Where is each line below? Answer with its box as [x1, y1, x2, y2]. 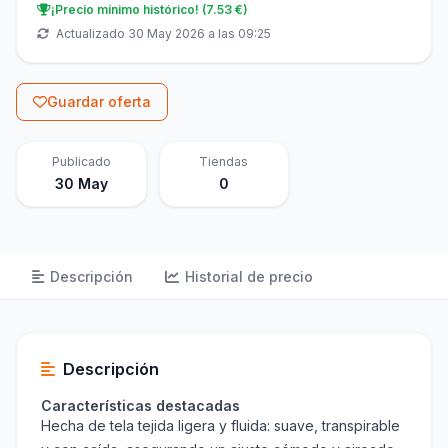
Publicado [51, 154, 111, 170]
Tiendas [199, 154, 249, 170]
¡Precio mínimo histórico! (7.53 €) [51, 2, 248, 18]
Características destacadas [41, 397, 240, 415]
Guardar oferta [47, 93, 151, 111]
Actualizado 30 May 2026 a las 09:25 [53, 26, 271, 42]
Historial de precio [185, 268, 313, 286]
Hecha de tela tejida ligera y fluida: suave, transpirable [41, 417, 400, 435]
